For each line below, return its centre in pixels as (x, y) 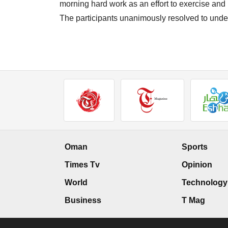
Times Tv (82, 165)
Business (83, 201)
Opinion (197, 165)
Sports (195, 147)
